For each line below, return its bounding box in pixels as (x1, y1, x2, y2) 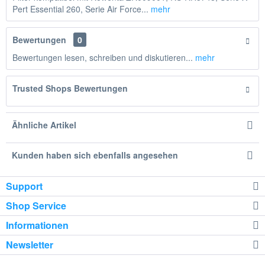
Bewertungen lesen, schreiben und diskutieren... (12, 51, 193, 63)
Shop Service (6, 198, 66, 212)
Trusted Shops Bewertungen (12, 82, 128, 94)
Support (6, 179, 43, 193)
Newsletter (6, 237, 53, 251)
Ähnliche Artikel (12, 118, 76, 131)
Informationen (6, 218, 69, 232)
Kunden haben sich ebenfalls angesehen (12, 148, 178, 161)
